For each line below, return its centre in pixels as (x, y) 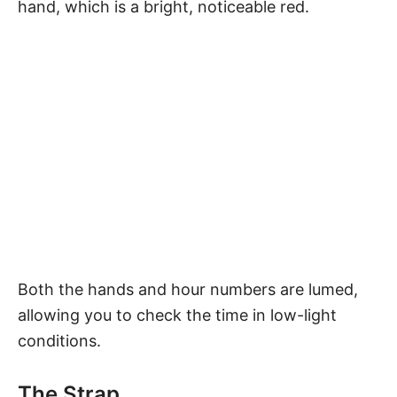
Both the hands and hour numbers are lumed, (188, 289)
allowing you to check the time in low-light (177, 315)
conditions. (59, 340)
